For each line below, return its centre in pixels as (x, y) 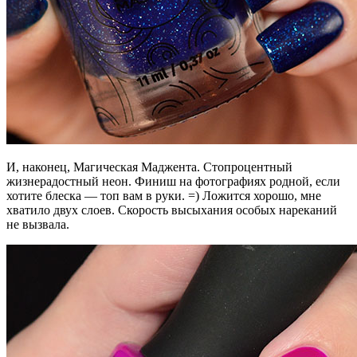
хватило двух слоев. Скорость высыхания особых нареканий (172, 210)
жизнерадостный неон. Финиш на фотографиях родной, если (173, 181)
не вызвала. (38, 224)
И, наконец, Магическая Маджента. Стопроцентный (149, 167)
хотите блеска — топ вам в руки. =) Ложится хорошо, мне (164, 195)
